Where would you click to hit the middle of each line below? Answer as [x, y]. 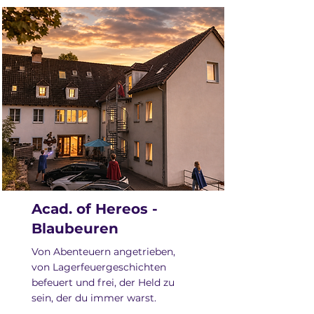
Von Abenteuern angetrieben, [103, 252]
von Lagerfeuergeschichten [99, 267]
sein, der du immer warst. [94, 298]
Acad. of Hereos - [95, 209]
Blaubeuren [75, 228]
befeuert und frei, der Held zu [103, 282]
